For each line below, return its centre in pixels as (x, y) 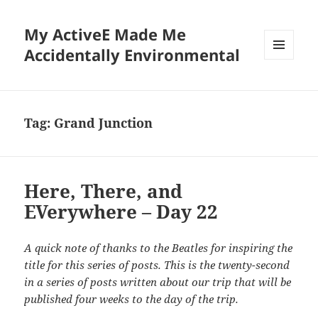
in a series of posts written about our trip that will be (158, 282)
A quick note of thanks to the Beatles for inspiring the (159, 248)
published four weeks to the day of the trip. (132, 299)
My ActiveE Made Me (105, 34)
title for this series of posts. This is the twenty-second (157, 265)
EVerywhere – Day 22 (121, 212)
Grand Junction (104, 123)
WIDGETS (284, 89)
